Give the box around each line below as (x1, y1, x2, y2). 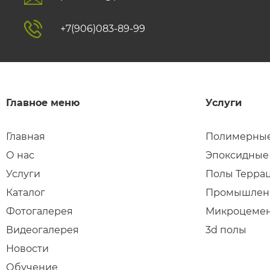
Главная (6, 130, 45, 142)
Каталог (6, 186, 45, 198)
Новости (6, 242, 49, 254)
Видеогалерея (6, 224, 79, 236)
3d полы (206, 224, 246, 236)
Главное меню (6, 96, 80, 108)
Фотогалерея (6, 205, 73, 217)
